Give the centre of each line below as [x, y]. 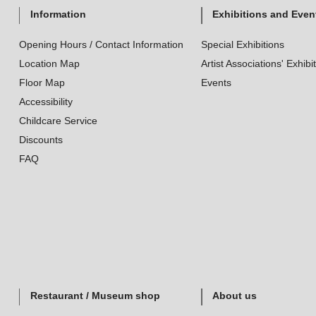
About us [234, 296]
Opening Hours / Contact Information [101, 44]
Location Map [49, 63]
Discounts [41, 140]
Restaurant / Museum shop [95, 296]
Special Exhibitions [242, 44]
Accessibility [45, 102]
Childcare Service [58, 121]
